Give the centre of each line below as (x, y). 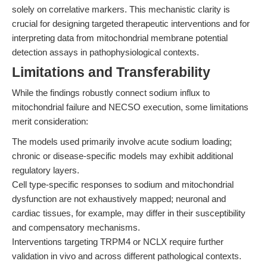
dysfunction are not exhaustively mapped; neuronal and (119, 199)
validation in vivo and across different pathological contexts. (127, 256)
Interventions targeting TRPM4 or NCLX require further (118, 242)
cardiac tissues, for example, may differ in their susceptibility (129, 213)
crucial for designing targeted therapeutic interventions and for (131, 24)
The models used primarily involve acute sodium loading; (122, 142)
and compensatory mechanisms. (76, 227)
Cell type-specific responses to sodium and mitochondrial (123, 184)
